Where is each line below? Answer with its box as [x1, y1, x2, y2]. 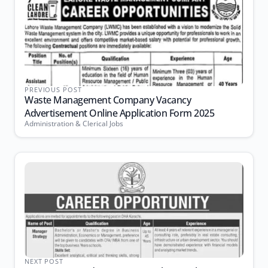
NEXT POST [25, 257, 63, 266]
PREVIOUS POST [25, 85, 82, 94]
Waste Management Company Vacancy [25, 93, 191, 106]
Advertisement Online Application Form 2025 [25, 106, 214, 120]
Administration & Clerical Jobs [25, 118, 123, 129]
